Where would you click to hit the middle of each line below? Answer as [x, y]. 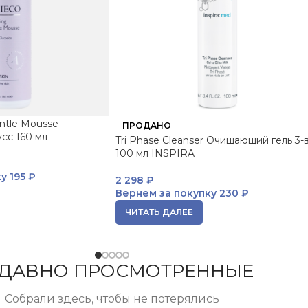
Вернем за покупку [166, 193]
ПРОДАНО [147, 125]
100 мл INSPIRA [155, 153]
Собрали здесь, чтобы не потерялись [112, 298]
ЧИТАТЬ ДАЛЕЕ [159, 212]
